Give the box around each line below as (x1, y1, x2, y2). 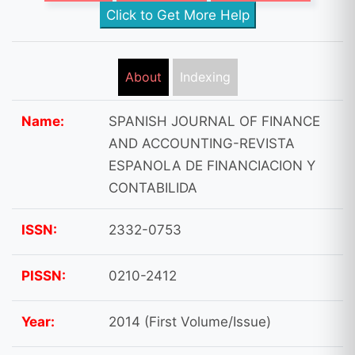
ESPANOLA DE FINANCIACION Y (109, 158, 315, 174)
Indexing (179, 69, 231, 85)
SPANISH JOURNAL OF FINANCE (109, 113, 320, 129)
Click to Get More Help (105, 7, 250, 23)
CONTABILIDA (109, 180, 197, 196)
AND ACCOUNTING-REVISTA (109, 136, 295, 151)
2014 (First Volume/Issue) (109, 314, 271, 330)
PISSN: (21, 268, 66, 284)
